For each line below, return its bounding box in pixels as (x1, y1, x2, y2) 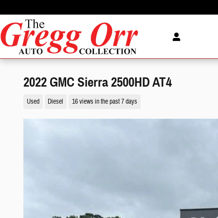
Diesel (48, 97, 64, 106)
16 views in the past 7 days (72, 97, 137, 106)
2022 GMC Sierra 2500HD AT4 (23, 74, 172, 91)
